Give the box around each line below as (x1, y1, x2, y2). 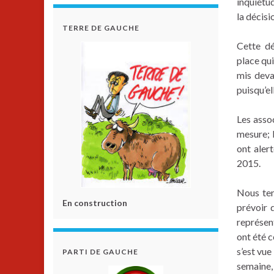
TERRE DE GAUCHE (62, 23, 139, 32)
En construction (62, 198, 127, 208)
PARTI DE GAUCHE (62, 247, 138, 256)
